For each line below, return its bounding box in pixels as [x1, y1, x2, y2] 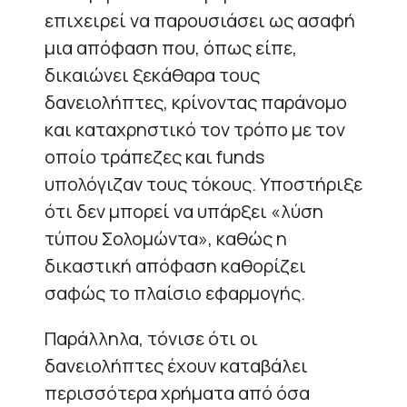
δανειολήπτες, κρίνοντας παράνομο [45, 89, 347, 114]
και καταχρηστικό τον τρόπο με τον [45, 116, 345, 142]
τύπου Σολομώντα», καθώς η [45, 225, 287, 251]
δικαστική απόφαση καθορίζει [45, 253, 306, 278]
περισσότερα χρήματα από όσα [45, 380, 310, 405]
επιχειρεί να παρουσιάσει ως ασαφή [45, 7, 355, 33]
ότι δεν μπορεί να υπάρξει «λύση [45, 198, 323, 223]
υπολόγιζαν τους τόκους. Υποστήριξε [45, 171, 362, 196]
